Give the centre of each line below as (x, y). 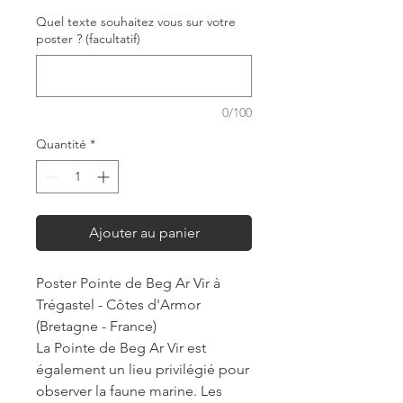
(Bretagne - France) (96, 326)
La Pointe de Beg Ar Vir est (121, 347)
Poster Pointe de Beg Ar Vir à (128, 282)
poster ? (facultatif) (88, 38)
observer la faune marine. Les (129, 390)
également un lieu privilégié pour (143, 369)
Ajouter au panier (144, 232)
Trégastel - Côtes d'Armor (118, 304)
